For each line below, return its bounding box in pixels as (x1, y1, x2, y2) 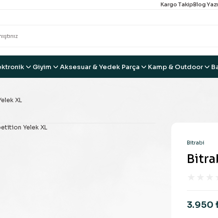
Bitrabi (187, 139, 204, 146)
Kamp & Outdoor (148, 62, 203, 71)
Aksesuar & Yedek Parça (60, 62, 140, 71)
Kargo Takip (161, 1, 193, 8)
